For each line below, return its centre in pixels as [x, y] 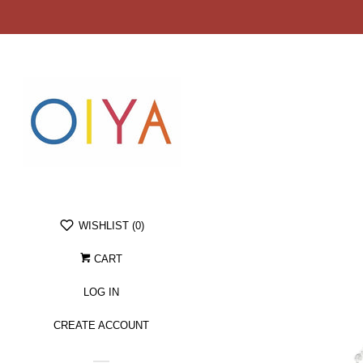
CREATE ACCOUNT [101, 325]
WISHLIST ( [105, 226]
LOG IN [101, 292]
